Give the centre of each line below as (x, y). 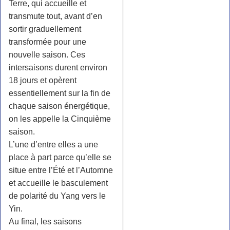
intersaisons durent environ (58, 67)
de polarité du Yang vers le (57, 196)
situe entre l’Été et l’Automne (61, 170)
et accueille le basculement (58, 183)
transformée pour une (47, 42)
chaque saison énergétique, (59, 106)
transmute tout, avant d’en (55, 16)
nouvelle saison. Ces (47, 54)
